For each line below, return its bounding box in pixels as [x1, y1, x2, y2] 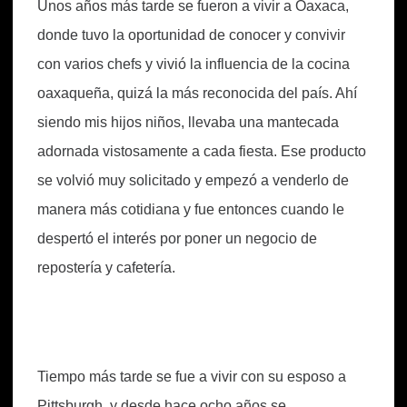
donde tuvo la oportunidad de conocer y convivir [37, 26, 345, 43]
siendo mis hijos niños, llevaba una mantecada [37, 114, 339, 130]
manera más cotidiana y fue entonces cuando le [37, 201, 344, 217]
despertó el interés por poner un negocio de [37, 230, 317, 246]
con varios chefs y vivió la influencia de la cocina [37, 55, 350, 72]
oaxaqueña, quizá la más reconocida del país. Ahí [37, 84, 357, 101]
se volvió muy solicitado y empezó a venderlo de [37, 172, 349, 188]
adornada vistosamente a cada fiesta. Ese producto [37, 143, 366, 159]
